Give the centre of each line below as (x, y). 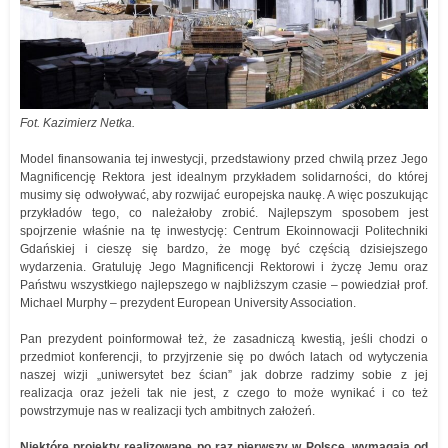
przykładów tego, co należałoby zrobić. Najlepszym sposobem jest (224, 213)
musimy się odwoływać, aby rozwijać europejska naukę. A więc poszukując (224, 195)
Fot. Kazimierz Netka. (77, 123)
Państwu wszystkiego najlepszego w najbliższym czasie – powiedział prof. (224, 285)
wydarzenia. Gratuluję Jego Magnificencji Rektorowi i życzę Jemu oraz (224, 267)
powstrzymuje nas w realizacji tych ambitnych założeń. (167, 411)
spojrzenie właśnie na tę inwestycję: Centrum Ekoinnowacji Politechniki (224, 231)
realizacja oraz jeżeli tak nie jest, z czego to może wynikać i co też (224, 393)
